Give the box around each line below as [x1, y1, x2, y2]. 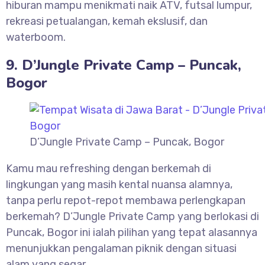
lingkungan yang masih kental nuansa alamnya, [6, 178, 232, 192]
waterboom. [6, 31, 66, 44]
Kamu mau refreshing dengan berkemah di [6, 162, 211, 176]
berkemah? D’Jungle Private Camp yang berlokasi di [6, 210, 259, 224]
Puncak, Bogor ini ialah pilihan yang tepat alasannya [6, 226, 257, 240]
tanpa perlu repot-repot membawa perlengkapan [6, 194, 245, 208]
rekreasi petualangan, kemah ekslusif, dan [6, 15, 208, 28]
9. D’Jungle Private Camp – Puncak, [6, 56, 241, 75]
